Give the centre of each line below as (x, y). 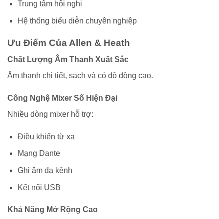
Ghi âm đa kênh (45, 170)
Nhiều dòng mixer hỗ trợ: (50, 114)
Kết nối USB (39, 187)
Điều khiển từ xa (46, 136)
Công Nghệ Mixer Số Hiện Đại (62, 98)
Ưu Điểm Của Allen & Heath (69, 43)
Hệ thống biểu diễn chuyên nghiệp (77, 21)
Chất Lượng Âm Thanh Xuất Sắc (68, 60)
